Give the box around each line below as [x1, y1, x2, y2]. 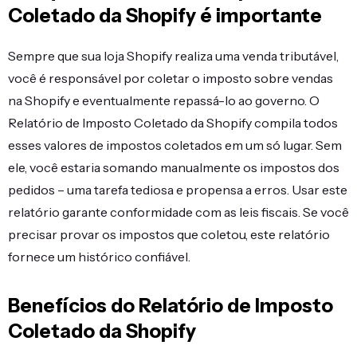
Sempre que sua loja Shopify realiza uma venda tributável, [8, 48, 339, 64]
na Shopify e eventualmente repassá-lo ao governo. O [8, 92, 320, 108]
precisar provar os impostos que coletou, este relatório [8, 226, 330, 242]
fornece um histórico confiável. [8, 249, 190, 265]
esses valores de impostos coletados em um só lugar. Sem [8, 137, 342, 153]
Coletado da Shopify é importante [8, 4, 322, 27]
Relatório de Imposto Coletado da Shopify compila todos [8, 115, 338, 131]
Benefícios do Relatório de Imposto [8, 294, 333, 317]
